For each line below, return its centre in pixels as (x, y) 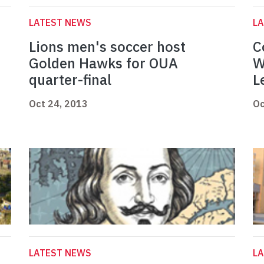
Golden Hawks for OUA (103, 63)
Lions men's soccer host (107, 47)
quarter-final (70, 80)
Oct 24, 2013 (58, 104)
